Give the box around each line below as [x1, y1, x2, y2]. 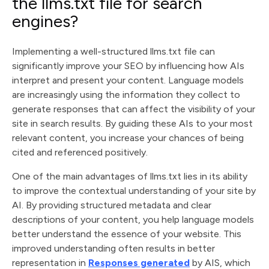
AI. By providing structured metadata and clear [12, 199, 211, 211]
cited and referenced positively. [12, 147, 148, 158]
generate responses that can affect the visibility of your [12, 103, 255, 115]
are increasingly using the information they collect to [12, 89, 240, 100]
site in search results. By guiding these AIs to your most [12, 118, 253, 129]
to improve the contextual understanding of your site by [12, 185, 256, 196]
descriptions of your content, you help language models [12, 214, 254, 225]
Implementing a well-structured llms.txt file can [12, 46, 215, 57]
